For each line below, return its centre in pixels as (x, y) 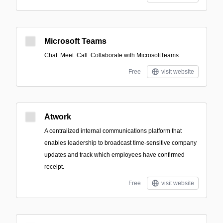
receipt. (54, 167)
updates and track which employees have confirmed (114, 155)
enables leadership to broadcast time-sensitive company (120, 143)
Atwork (58, 117)
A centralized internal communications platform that (113, 131)
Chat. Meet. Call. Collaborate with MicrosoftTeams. (112, 55)
